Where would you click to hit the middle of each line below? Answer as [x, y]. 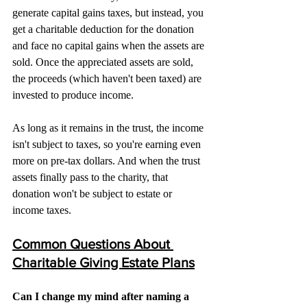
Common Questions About [93, 244]
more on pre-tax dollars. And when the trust [108, 161]
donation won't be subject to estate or [94, 194]
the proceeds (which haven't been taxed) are [108, 79]
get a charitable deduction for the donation [105, 29]
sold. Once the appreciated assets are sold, [104, 62]
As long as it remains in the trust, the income [109, 128]
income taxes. [42, 210]
